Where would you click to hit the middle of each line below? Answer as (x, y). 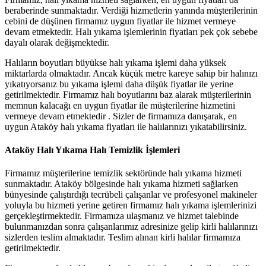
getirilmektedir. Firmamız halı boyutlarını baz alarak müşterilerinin (128, 94)
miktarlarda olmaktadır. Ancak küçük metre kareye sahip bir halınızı (131, 73)
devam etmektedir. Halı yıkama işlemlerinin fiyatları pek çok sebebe (131, 31)
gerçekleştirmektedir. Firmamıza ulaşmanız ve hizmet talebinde (122, 216)
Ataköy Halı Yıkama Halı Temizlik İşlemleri (92, 150)
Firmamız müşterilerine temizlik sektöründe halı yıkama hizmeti (123, 173)
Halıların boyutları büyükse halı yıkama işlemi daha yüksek (115, 62)
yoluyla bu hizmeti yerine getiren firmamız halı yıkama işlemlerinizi (131, 205)
